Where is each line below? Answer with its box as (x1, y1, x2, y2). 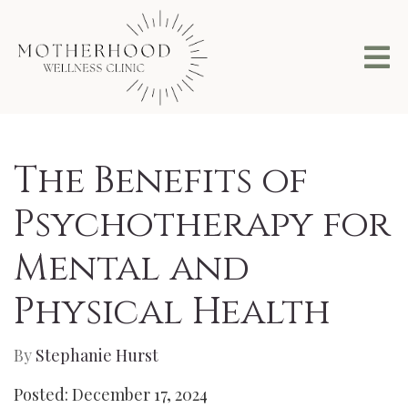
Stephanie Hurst (36, 344, 158, 366)
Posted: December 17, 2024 (14, 383, 208, 405)
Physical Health (14, 288, 331, 337)
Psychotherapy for (14, 200, 391, 250)
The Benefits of (14, 157, 308, 206)
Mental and (14, 244, 250, 293)
